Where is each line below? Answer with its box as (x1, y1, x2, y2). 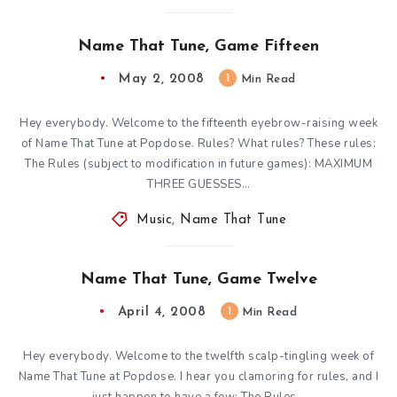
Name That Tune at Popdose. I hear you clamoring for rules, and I (18, 368, 379, 385)
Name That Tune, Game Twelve (80, 270, 317, 288)
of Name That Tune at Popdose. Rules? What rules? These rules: (20, 135, 377, 152)
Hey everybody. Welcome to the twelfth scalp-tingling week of (23, 347, 374, 364)
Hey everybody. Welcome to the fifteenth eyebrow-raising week (19, 114, 378, 131)
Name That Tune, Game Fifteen (78, 37, 319, 55)
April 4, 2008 (117, 305, 206, 319)
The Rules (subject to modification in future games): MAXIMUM (25, 155, 372, 172)
